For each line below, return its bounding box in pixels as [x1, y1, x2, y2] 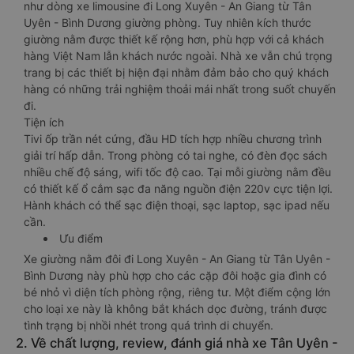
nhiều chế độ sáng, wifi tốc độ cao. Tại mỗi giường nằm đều [24, 165, 331, 179]
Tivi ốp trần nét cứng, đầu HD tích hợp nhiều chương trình [24, 132, 322, 145]
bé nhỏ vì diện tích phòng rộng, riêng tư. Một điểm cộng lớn [24, 285, 330, 299]
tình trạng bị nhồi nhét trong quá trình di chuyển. [24, 318, 273, 332]
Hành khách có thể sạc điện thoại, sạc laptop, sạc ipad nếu [24, 198, 330, 212]
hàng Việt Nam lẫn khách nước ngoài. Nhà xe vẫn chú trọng [24, 49, 333, 62]
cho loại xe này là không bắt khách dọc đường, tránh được [24, 302, 327, 315]
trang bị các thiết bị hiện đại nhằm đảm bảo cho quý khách [24, 66, 329, 79]
